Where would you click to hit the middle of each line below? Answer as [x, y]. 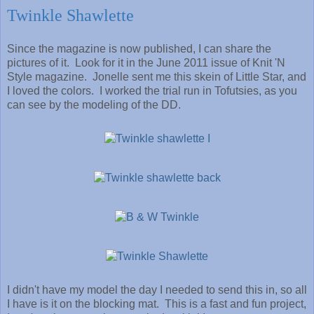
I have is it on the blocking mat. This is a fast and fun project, [157, 303]
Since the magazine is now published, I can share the [139, 48]
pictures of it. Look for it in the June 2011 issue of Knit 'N [146, 62]
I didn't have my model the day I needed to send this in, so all [157, 289]
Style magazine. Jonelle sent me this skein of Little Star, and [157, 76]
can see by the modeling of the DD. [95, 104]
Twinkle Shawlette [70, 16]
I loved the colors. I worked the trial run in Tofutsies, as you [152, 90]
